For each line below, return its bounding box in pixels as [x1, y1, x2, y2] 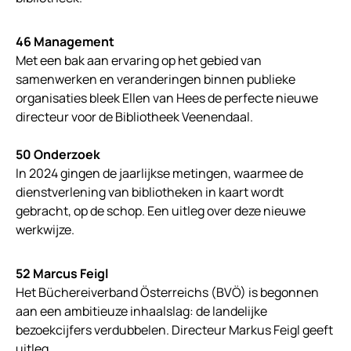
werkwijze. [16, 221, 74, 239]
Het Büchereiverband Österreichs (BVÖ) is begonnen [16, 284, 319, 302]
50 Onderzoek [16, 146, 100, 164]
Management [34, 33, 114, 51]
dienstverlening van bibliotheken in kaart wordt [16, 183, 284, 201]
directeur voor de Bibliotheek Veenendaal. [16, 108, 253, 126]
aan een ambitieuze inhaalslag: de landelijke [16, 302, 267, 320]
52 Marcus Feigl [16, 265, 108, 283]
